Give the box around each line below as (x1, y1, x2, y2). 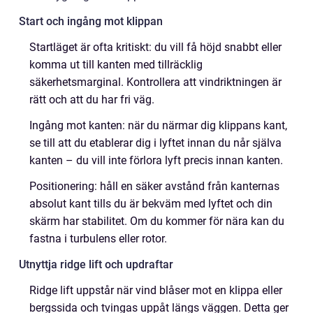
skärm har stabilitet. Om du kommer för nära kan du (29, 214, 284, 228)
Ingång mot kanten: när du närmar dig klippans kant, (29, 119, 287, 132)
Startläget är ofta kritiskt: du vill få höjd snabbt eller (29, 41, 282, 54)
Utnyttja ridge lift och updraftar (19, 258, 173, 271)
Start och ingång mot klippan (19, 15, 163, 28)
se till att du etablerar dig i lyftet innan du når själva (29, 136, 282, 150)
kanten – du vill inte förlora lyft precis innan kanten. (29, 154, 283, 167)
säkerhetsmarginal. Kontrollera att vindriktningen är (29, 75, 282, 89)
